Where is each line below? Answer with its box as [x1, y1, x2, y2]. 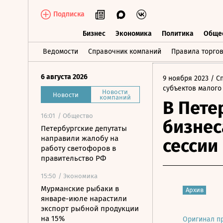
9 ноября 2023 [163, 74, 209, 83]
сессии [163, 135, 218, 157]
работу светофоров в [41, 144, 116, 153]
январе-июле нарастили [41, 194, 127, 203]
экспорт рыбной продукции [41, 204, 139, 213]
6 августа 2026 [41, 73, 88, 81]
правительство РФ [41, 154, 106, 163]
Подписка [53, 10, 85, 18]
